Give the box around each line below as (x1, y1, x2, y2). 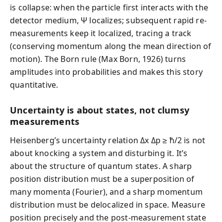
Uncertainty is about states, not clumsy (10, 104, 190, 116)
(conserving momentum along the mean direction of (10, 40, 212, 52)
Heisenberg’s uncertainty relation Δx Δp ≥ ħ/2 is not (10, 135, 206, 146)
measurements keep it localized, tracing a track (10, 27, 192, 39)
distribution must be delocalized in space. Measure (10, 199, 205, 210)
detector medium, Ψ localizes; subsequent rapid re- (10, 14, 207, 26)
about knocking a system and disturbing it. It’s (10, 148, 188, 159)
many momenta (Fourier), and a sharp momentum (10, 186, 203, 197)
